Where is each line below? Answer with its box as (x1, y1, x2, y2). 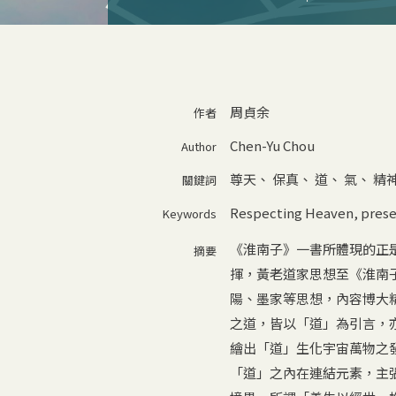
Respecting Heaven (229, 202, 354, 222)
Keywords (162, 204, 217, 222)
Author (180, 137, 217, 155)
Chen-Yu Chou (229, 135, 315, 155)
